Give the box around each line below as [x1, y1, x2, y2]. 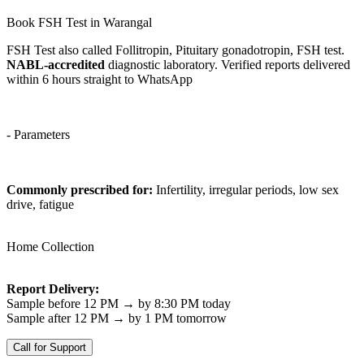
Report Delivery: [6, 281, 99, 296]
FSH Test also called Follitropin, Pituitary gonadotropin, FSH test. [6, 42, 344, 57]
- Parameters [6, 127, 70, 141]
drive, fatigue [6, 197, 74, 211]
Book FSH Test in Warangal [6, 15, 152, 29]
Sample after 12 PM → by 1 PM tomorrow [6, 310, 227, 325]
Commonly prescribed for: [6, 182, 153, 197]
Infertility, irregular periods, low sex [153, 182, 339, 197]
